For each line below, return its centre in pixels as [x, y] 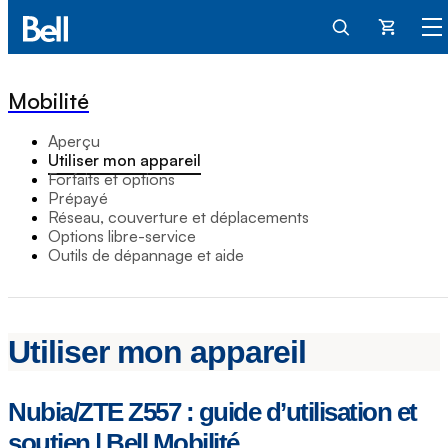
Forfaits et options [111, 179]
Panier [405, 32]
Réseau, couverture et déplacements [178, 217]
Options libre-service [122, 236]
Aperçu [74, 141]
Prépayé [78, 198]
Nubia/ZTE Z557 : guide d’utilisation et [212, 412]
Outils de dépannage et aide [146, 255]
